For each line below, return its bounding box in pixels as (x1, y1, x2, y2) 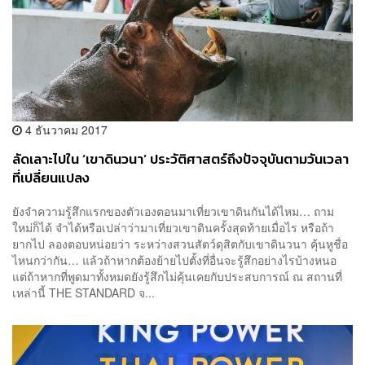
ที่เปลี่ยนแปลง (12, 167, 90, 188)
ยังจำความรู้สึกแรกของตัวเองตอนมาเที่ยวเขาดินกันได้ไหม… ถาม (12, 203, 334, 220)
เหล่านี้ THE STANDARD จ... (12, 284, 155, 301)
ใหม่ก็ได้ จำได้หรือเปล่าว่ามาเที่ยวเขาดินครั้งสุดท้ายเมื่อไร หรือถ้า (12, 219, 334, 236)
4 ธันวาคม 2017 (22, 121, 108, 138)
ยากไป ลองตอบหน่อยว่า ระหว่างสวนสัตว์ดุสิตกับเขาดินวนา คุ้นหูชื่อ (12, 235, 348, 253)
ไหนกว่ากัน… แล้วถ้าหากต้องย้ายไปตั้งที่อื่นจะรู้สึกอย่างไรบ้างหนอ (12, 252, 336, 269)
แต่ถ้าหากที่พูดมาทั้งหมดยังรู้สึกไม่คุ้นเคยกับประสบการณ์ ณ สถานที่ (12, 268, 342, 285)
